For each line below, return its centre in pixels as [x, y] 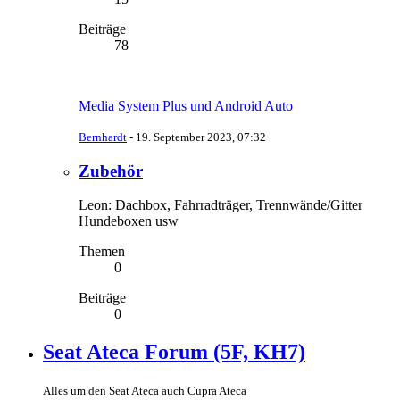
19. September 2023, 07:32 [201, 137]
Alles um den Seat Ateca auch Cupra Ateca [145, 391]
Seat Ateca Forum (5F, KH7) [174, 352]
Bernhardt [103, 137]
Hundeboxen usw [129, 221]
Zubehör [111, 171]
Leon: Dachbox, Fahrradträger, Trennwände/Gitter [221, 205]
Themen [102, 252]
